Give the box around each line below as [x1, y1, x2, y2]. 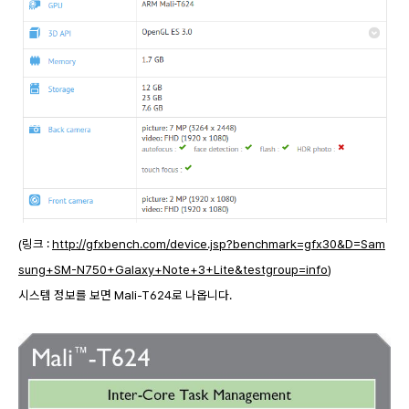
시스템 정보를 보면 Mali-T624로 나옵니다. [18, 287, 232, 302]
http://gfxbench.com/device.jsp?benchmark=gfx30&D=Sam [52, 236, 385, 251]
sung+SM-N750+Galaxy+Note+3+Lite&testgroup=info [18, 261, 328, 277]
